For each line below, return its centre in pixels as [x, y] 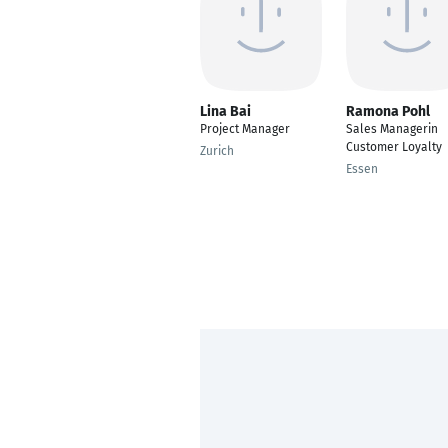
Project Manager [245, 129]
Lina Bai [225, 111]
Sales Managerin [392, 129]
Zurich [217, 151]
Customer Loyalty [394, 147]
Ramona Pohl [388, 111]
